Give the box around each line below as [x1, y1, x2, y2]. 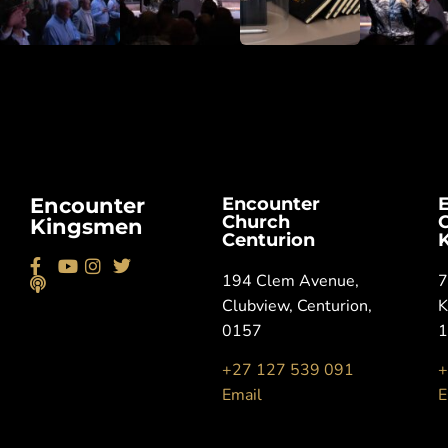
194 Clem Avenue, [222, 269, 359, 292]
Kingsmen [30, 213, 143, 239]
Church [222, 210, 290, 233]
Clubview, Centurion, [222, 294, 372, 317]
